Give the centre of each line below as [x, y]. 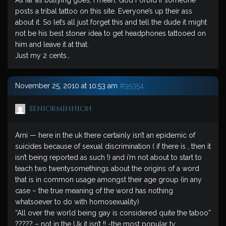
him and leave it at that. [52, 44]
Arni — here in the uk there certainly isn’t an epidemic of [105, 135]
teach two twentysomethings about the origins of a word [107, 168]
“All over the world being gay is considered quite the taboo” [113, 213]
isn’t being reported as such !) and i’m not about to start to [108, 157]
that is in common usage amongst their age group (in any [108, 180]
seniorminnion [61, 109]
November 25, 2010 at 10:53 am [66, 86]
